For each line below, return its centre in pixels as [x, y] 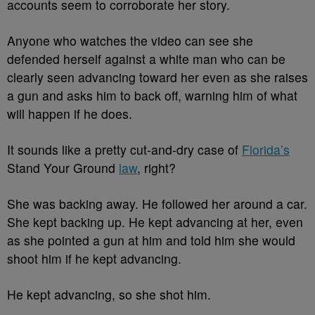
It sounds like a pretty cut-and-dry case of [124, 149]
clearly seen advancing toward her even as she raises [157, 77]
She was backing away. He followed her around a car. [157, 204]
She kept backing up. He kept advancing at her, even [155, 222]
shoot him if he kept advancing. [96, 258]
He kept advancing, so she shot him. [111, 294]
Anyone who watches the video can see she [130, 40]
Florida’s [266, 149]
